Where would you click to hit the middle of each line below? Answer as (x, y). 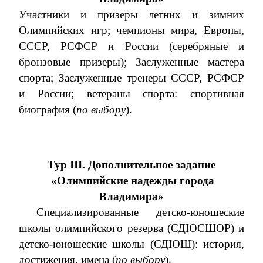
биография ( (48, 109)
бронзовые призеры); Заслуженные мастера (131, 62)
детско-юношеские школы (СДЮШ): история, (131, 244)
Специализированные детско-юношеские (140, 212)
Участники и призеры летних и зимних (131, 14)
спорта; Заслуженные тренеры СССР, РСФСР (131, 78)
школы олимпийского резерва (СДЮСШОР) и (131, 228)
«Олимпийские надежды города (133, 181)
